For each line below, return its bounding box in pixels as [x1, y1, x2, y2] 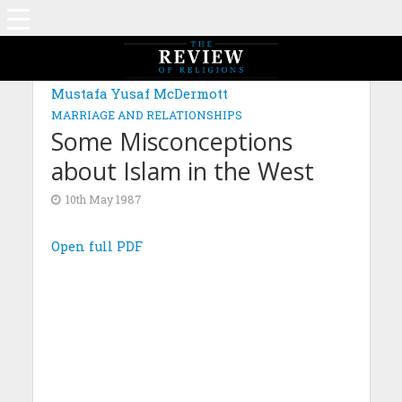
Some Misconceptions [50, 125, 293, 158]
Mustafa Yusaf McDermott [50, 84, 228, 102]
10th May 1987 [65, 192, 142, 206]
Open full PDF [50, 238, 143, 255]
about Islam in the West [50, 154, 314, 188]
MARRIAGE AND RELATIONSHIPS [50, 108, 242, 122]
